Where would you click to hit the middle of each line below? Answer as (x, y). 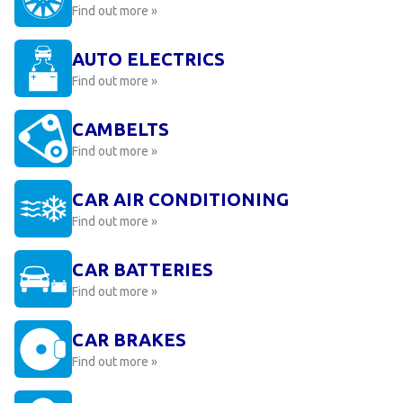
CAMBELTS (121, 129)
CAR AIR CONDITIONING (180, 199)
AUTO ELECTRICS (148, 59)
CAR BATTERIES (143, 269)
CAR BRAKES (129, 340)
